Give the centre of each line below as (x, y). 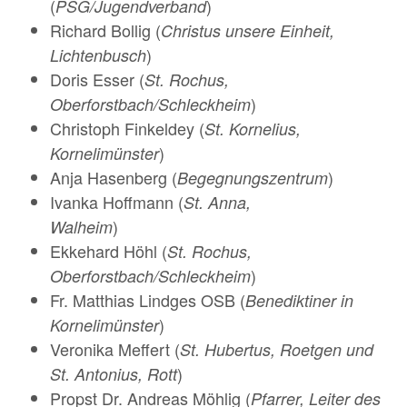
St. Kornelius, (253, 128)
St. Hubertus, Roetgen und (277, 349)
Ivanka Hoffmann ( (117, 201)
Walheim (81, 226)
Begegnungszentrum (253, 177)
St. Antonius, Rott (114, 373)
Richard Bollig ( (105, 30)
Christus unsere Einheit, (248, 30)
